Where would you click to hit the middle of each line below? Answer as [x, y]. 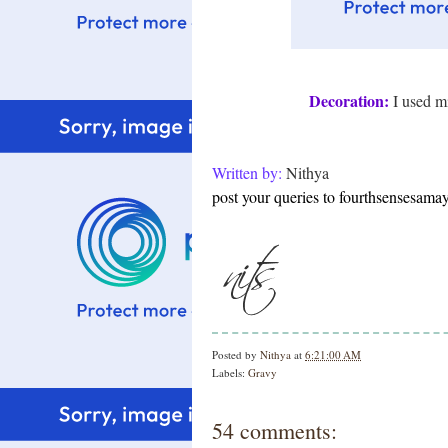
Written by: [247, 172]
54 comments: [274, 430]
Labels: [230, 372]
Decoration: [349, 100]
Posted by [236, 354]
